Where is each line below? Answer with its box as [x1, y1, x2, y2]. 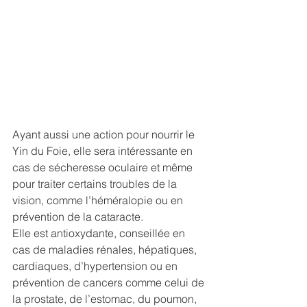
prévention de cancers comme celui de [12, 275, 207, 290]
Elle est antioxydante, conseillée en [12, 226, 188, 241]
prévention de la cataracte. [12, 210, 146, 224]
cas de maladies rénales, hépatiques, [12, 243, 199, 257]
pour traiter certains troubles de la [12, 177, 180, 191]
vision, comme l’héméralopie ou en [12, 193, 186, 208]
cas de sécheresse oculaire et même [12, 160, 195, 175]
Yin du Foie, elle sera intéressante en [12, 144, 195, 158]
